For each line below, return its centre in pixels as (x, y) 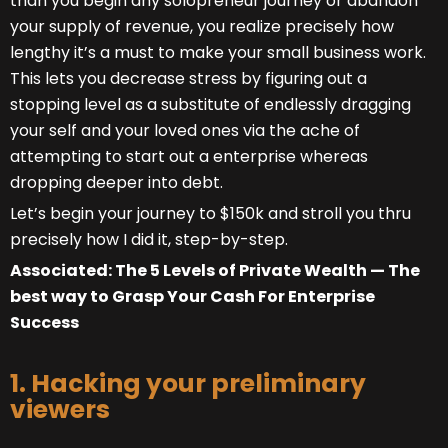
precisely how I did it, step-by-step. (149, 240)
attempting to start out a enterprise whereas (189, 157)
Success (44, 323)
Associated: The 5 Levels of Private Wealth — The (215, 271)
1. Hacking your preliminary (188, 384)
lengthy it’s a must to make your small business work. (218, 53)
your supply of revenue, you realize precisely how (202, 27)
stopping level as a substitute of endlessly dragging (210, 105)
